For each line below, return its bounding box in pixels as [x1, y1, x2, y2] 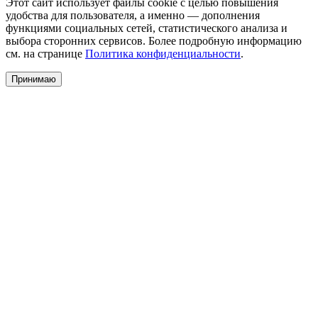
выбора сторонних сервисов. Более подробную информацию [6, 34, 302, 47]
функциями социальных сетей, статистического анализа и [6, 21, 287, 34]
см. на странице [6, 47, 85, 60]
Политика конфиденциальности [85, 47, 241, 60]
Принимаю [11, 73, 56, 84]
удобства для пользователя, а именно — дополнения [6, 9, 260, 21]
